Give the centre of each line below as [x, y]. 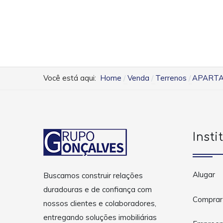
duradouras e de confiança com [98, 189]
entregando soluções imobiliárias [100, 217]
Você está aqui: [72, 78]
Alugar [204, 175]
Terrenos [171, 78]
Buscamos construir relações [93, 175]
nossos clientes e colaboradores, [100, 203]
